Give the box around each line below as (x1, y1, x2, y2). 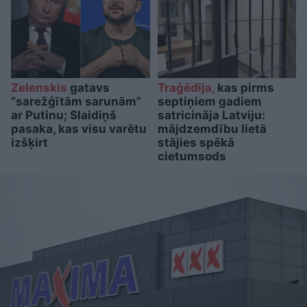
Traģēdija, (157, 80, 214, 95)
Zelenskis (11, 80, 67, 95)
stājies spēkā (157, 135, 234, 149)
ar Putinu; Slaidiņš (11, 108, 116, 122)
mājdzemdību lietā (157, 121, 267, 136)
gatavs (67, 80, 110, 95)
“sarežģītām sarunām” (11, 94, 141, 108)
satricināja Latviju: (157, 108, 265, 122)
